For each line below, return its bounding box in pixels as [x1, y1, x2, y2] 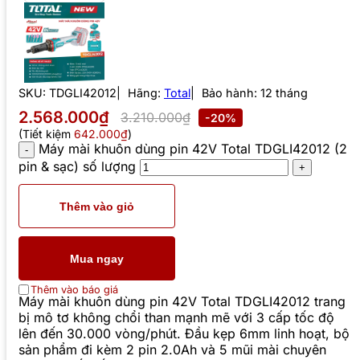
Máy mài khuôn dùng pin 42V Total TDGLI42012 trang [18, 293, 346, 310]
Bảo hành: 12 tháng [202, 86, 308, 100]
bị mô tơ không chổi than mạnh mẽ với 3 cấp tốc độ [18, 309, 334, 326]
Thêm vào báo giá [31, 284, 118, 297]
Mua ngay [69, 252, 124, 265]
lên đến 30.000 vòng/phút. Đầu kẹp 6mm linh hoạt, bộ [18, 325, 350, 342]
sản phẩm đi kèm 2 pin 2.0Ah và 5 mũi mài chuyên [18, 342, 326, 358]
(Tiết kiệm [18, 127, 74, 141]
